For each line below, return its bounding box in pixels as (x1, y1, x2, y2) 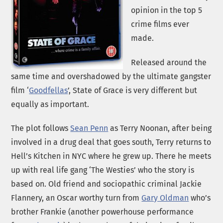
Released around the (131, 57, 207, 67)
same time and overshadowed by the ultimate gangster (11, 71, 212, 81)
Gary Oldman (141, 193, 189, 203)
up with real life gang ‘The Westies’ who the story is (11, 165, 195, 175)
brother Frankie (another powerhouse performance (11, 207, 194, 217)
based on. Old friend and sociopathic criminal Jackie (11, 179, 202, 189)
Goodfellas (29, 85, 68, 95)
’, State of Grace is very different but (68, 85, 198, 95)
